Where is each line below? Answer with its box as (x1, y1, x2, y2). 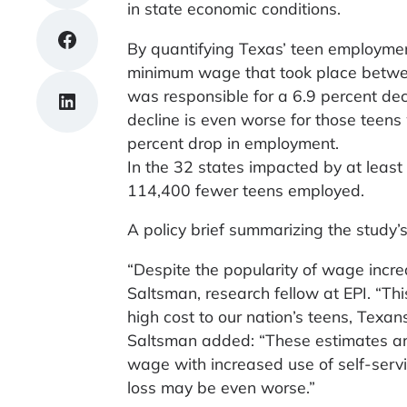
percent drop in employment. (127, 132, 339, 153)
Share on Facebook (55, 25, 152, 53)
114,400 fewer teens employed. (127, 179, 364, 200)
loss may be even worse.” (127, 376, 315, 397)
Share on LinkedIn (55, 86, 139, 114)
